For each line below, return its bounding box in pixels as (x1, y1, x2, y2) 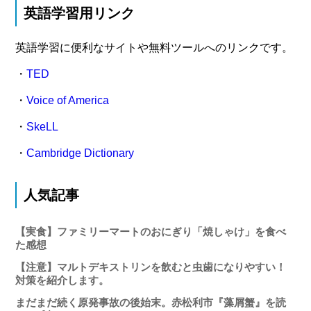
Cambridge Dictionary (26, 147, 135, 160)
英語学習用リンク (24, 6, 135, 22)
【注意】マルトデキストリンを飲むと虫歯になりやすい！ (15, 261, 287, 274)
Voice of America (26, 94, 110, 107)
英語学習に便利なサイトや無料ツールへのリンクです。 (15, 42, 294, 54)
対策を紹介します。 (15, 274, 110, 287)
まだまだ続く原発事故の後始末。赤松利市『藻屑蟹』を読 (15, 296, 287, 309)
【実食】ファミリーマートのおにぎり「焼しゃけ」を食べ (15, 226, 287, 238)
